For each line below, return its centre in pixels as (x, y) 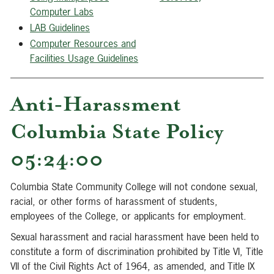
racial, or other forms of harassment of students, (114, 201)
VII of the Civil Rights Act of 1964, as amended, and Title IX (133, 266)
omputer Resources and (86, 43)
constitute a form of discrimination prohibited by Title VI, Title (137, 251)
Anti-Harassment (96, 104)
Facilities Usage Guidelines (84, 58)
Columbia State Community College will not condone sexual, (134, 187)
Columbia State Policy (117, 131)
